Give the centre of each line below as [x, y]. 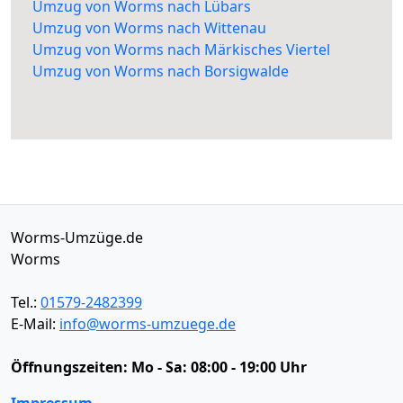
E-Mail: [35, 324]
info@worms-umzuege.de [148, 324]
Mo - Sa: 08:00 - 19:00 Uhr [219, 367]
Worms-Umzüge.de [77, 238]
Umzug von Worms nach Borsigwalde [161, 72]
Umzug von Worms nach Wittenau [149, 28]
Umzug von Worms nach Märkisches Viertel [181, 50]
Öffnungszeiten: [71, 367]
